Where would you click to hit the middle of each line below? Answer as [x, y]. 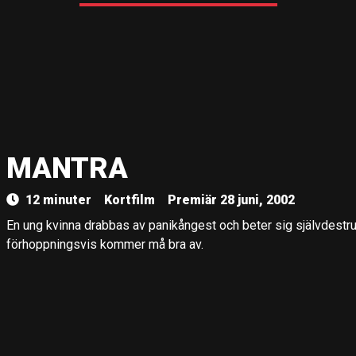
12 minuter [58, 200]
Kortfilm [130, 200]
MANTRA [67, 168]
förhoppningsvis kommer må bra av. [105, 244]
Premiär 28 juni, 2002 [231, 200]
